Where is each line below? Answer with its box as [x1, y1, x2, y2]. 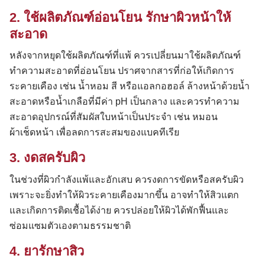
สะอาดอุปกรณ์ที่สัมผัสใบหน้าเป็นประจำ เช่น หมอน [9, 112, 218, 122]
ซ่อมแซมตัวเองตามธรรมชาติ [9, 220, 131, 231]
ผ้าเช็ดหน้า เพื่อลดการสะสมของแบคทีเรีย [9, 127, 179, 138]
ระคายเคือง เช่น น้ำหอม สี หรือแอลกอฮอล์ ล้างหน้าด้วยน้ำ [9, 81, 250, 92]
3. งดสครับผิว [9, 150, 85, 166]
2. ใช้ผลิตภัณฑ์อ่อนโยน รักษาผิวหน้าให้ [9, 9, 231, 25]
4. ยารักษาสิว [9, 243, 84, 258]
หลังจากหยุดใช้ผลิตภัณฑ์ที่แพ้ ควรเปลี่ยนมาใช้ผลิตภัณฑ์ [9, 50, 241, 61]
